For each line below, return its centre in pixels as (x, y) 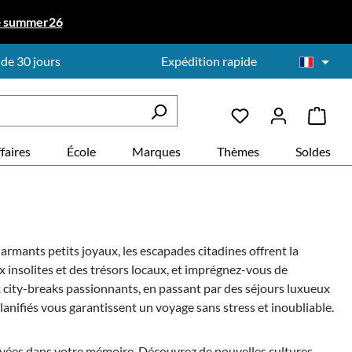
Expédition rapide (209, 61)
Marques (156, 151)
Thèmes (238, 151)
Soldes (313, 151)
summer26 (33, 22)
